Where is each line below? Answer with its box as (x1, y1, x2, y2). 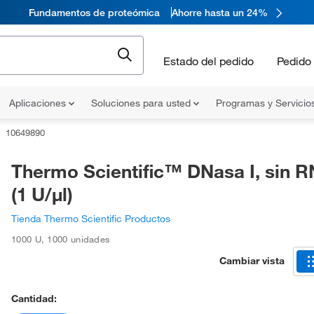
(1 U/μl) (11, 182, 73, 206)
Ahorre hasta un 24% (171, 6, 268, 19)
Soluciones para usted (91, 97, 193, 109)
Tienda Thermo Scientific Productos (11, 212, 170, 225)
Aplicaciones (9, 97, 69, 109)
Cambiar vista (219, 254, 285, 267)
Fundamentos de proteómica (28, 6, 160, 19)
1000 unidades (47, 233, 111, 245)
